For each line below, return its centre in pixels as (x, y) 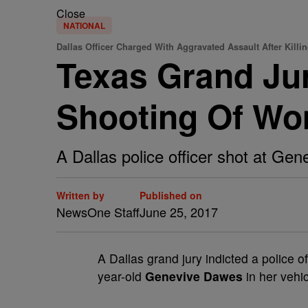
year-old (121, 276)
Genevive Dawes (194, 276)
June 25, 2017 (179, 212)
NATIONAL (84, 25)
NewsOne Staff (98, 212)
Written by (80, 195)
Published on (171, 195)
